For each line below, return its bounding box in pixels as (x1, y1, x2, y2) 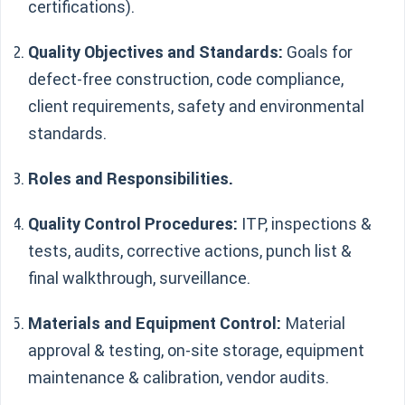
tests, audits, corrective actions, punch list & (28, 240, 352, 261)
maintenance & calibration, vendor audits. (28, 367, 329, 388)
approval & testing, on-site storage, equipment (28, 340, 364, 361)
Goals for (283, 42, 353, 62)
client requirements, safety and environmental (28, 96, 364, 117)
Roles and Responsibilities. (28, 168, 233, 189)
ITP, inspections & (238, 213, 372, 234)
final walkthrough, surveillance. (28, 268, 250, 288)
